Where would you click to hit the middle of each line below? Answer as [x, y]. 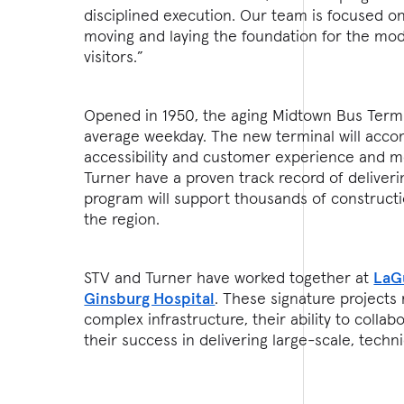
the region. [122, 218]
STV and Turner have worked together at [229, 278]
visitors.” [114, 56]
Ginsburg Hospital [150, 298]
